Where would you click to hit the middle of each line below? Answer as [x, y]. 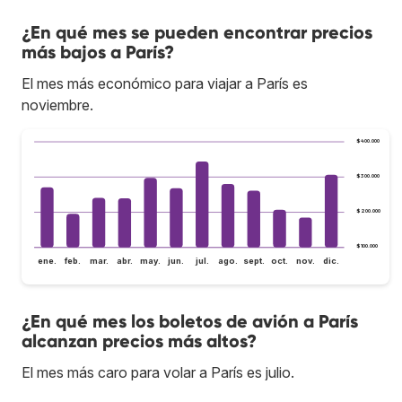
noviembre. [57, 105]
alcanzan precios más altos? [139, 341]
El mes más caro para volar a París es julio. [158, 373]
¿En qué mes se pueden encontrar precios [197, 32]
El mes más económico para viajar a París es [165, 83]
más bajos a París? [98, 52]
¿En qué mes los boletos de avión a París [190, 322]
